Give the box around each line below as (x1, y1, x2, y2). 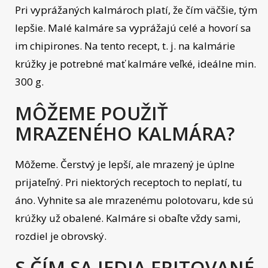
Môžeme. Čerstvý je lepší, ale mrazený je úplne (15, 157, 234, 171)
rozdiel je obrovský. (15, 229, 106, 243)
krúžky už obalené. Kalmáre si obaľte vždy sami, (15, 211, 240, 225)
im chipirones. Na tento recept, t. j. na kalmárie (15, 39, 235, 53)
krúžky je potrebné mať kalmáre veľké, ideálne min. (15, 57, 256, 71)
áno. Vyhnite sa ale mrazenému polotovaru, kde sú (15, 193, 254, 207)
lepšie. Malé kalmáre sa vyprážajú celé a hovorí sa (15, 21, 251, 35)
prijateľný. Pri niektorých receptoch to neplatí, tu (15, 175, 242, 189)
